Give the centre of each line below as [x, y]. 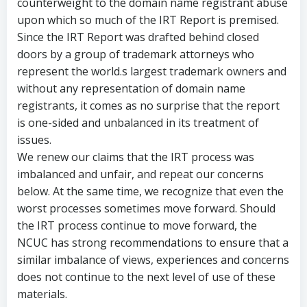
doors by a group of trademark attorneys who [136, 54]
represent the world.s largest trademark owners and [152, 71]
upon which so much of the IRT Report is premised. [148, 20]
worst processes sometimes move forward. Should [146, 208]
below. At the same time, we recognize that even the [150, 191]
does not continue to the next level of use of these [146, 277]
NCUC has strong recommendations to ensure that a [153, 243]
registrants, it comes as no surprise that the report [148, 106]
